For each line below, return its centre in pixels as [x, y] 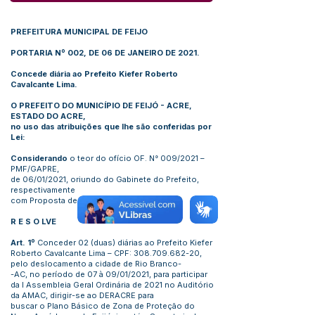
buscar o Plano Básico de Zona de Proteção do [103, 306]
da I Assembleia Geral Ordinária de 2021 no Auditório [112, 285]
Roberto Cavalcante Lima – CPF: [72, 253]
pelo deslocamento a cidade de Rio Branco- [96, 264]
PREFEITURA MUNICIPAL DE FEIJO [79, 32]
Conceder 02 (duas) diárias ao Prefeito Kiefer [125, 243]
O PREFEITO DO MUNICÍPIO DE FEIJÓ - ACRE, [101, 105]
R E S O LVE [33, 221]
